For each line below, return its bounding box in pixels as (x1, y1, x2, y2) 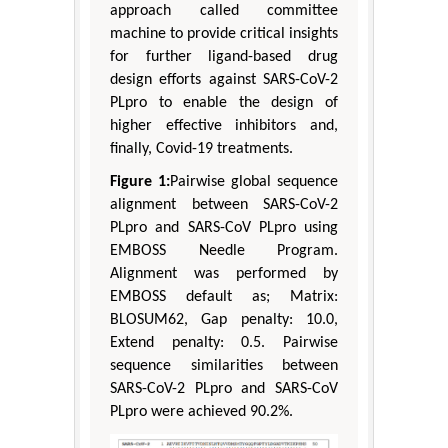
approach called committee (110, 3, 338, 20)
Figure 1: (110, 174, 170, 191)
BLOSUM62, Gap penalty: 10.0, (110, 312, 338, 329)
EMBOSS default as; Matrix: (110, 289, 338, 306)
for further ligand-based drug (110, 49, 338, 66)
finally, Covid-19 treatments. (110, 141, 293, 158)
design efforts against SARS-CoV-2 (110, 72, 338, 89)
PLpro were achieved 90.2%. (110, 404, 293, 421)
